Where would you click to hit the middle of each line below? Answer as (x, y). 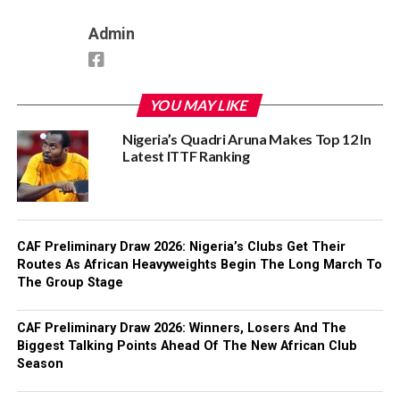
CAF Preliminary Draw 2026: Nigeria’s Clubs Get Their (181, 247)
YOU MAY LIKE (200, 105)
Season (40, 364)
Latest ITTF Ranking (186, 156)
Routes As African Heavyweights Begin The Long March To (199, 265)
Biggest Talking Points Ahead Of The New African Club (187, 346)
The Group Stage (70, 283)
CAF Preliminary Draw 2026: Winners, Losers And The (181, 328)
